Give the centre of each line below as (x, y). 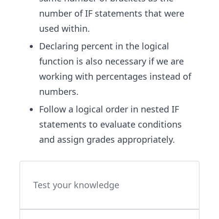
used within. (65, 29)
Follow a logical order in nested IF (109, 109)
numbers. (59, 92)
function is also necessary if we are (111, 61)
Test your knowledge (76, 185)
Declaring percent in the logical (104, 46)
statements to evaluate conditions (110, 124)
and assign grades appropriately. (107, 140)
